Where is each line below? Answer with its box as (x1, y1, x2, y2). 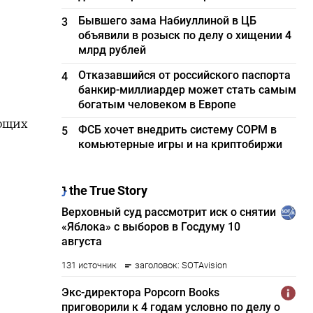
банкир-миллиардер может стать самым (78, 83, 297, 96)
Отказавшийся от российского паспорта (78, 68, 291, 82)
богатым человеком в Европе (78, 98, 237, 111)
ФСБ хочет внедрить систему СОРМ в (78, 123, 277, 136)
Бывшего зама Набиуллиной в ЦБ (78, 14, 257, 27)
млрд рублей (78, 43, 147, 57)
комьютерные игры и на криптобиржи (78, 138, 283, 151)
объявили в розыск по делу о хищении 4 (78, 29, 292, 42)
